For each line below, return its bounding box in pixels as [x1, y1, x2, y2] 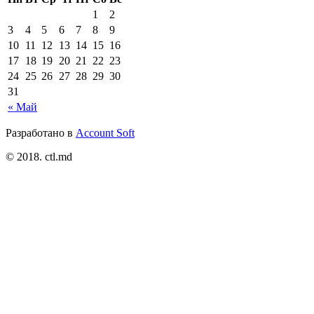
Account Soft [76, 127, 135, 139]
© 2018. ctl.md [6, 151, 72, 163]
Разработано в [6, 127, 76, 139]
